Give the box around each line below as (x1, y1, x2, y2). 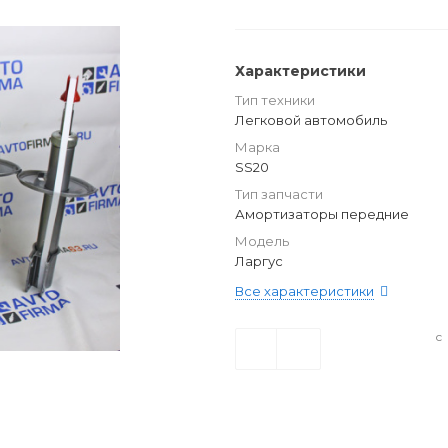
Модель (235, 233, 289, 249)
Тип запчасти (235, 186, 323, 202)
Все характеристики (235, 283, 374, 299)
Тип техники (235, 92, 315, 108)
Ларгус (235, 253, 283, 269)
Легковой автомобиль (235, 112, 387, 128)
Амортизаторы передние (235, 206, 409, 222)
